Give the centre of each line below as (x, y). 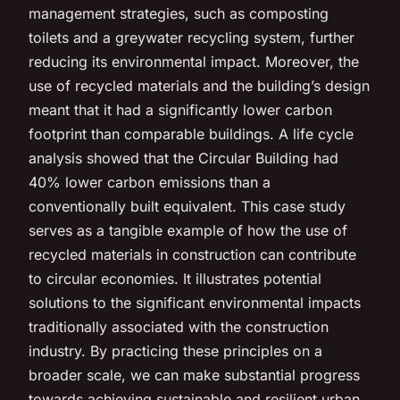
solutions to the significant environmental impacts (195, 302)
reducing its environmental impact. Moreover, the (194, 61)
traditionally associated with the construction (179, 326)
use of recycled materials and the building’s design (199, 85)
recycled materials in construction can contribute (192, 254)
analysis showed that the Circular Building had (183, 158)
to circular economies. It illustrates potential (175, 278)
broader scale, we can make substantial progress (194, 375)
